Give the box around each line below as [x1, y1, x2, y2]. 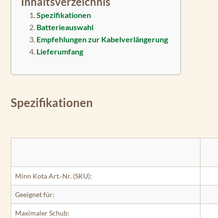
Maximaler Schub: [15, 208, 70, 217]
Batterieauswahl [36, 22, 93, 32]
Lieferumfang [36, 46, 83, 56]
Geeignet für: [15, 190, 54, 199]
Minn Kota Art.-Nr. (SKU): [15, 171, 92, 180]
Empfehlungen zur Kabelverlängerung [36, 34, 168, 44]
